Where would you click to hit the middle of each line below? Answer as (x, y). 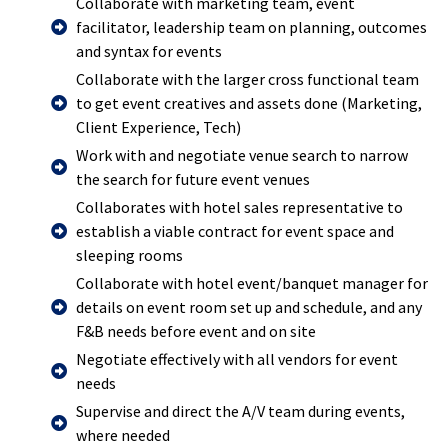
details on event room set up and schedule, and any (249, 306)
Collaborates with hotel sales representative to (239, 206)
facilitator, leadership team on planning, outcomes (251, 26)
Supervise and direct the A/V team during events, (240, 410)
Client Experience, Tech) (158, 126)
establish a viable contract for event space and (235, 230)
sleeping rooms (129, 254)
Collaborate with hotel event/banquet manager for (252, 282)
